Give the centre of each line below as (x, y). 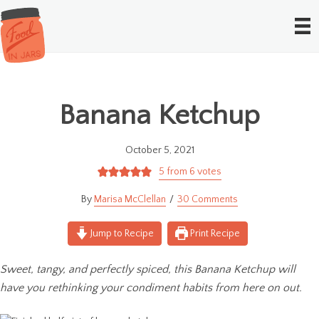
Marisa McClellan (130, 199)
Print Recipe (214, 233)
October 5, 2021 (159, 150)
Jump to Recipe (121, 233)
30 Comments (208, 199)
